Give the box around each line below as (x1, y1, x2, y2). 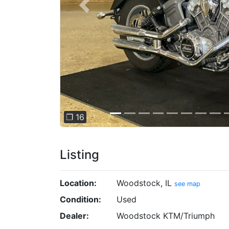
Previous (84, 6, 118, 16)
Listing (60, 147, 99, 162)
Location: (60, 177, 97, 188)
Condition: (60, 194, 101, 204)
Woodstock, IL (116, 177, 174, 188)
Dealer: (60, 210, 89, 221)
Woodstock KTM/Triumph (116, 210, 215, 221)
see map (174, 179, 200, 188)
